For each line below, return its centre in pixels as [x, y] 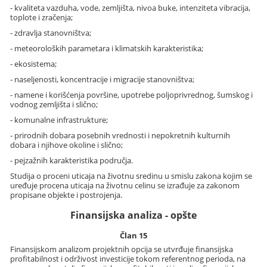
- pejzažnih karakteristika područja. [72, 161]
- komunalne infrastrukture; [59, 120]
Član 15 [133, 236]
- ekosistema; [34, 64]
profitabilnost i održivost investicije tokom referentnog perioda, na [128, 258]
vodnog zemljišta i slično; [54, 105]
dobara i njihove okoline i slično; [67, 145]
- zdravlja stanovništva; [51, 33]
